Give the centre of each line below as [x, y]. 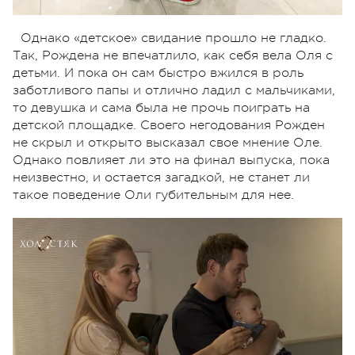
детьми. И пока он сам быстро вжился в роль [158, 73]
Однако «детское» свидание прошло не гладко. [174, 38]
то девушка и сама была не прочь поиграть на [161, 108]
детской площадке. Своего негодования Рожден [169, 126]
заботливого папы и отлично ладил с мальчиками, [174, 91]
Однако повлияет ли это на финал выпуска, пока [171, 160]
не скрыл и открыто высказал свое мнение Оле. [168, 143]
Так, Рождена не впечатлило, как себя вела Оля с [173, 56]
